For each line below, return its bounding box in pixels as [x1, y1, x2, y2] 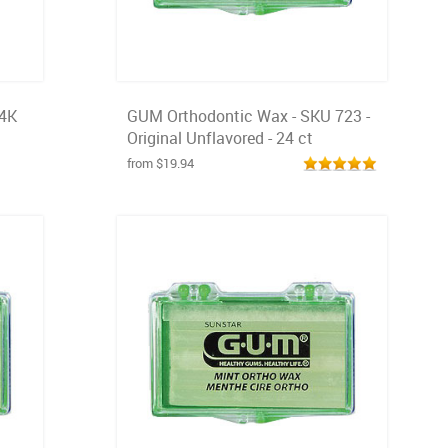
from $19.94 [127, 154, 194, 172]
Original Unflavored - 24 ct [127, 127, 313, 149]
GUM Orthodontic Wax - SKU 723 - [127, 105, 370, 127]
